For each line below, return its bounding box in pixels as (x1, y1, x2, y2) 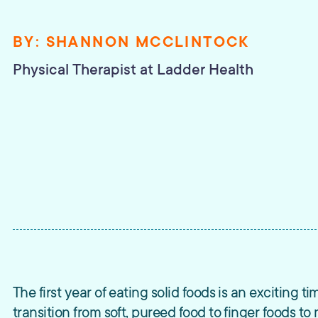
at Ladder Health (140, 60, 253, 78)
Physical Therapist (13, 60, 136, 78)
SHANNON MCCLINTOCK (45, 33, 250, 50)
